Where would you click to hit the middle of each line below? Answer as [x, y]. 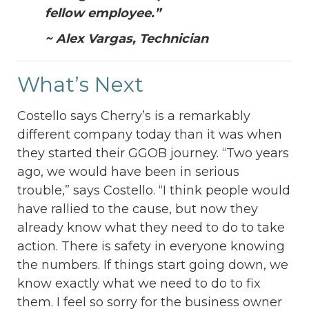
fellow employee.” [103, 13]
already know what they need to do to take [151, 228]
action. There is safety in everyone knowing [151, 247]
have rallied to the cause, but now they [138, 209]
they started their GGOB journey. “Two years [153, 153]
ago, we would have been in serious [128, 172]
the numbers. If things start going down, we [153, 265]
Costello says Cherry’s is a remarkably [134, 116]
